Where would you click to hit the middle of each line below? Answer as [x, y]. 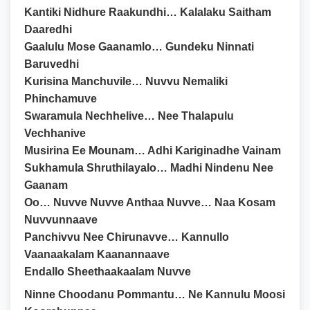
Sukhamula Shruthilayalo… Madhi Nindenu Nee [149, 168]
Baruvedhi [52, 64]
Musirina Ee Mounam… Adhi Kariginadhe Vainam [153, 151]
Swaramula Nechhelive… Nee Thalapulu [129, 116]
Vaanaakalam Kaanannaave [97, 254]
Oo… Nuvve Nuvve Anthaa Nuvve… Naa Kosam [150, 202]
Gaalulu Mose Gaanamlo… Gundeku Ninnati [139, 47]
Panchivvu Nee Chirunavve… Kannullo [127, 237]
